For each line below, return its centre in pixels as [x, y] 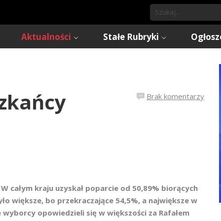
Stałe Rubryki [131, 37]
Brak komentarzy [175, 96]
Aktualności [46, 37]
